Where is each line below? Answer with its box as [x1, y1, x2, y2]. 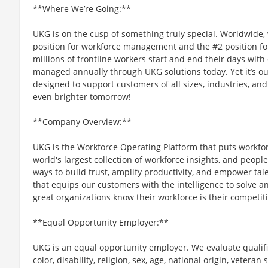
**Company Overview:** [33, 115, 132, 127]
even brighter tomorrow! [33, 90, 131, 102]
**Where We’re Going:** [33, 2, 131, 14]
